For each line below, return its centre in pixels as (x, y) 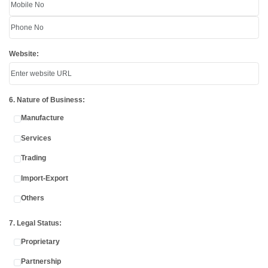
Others (32, 198)
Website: (24, 54)
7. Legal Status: (35, 223)
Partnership (41, 262)
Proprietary (40, 241)
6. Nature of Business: (47, 100)
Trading (33, 158)
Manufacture (42, 118)
